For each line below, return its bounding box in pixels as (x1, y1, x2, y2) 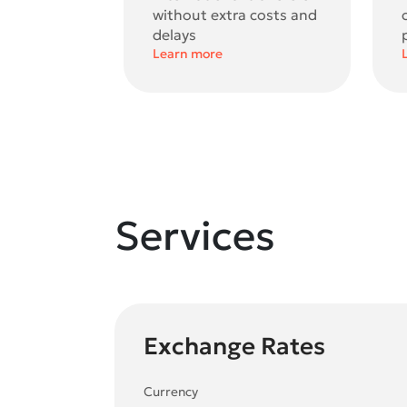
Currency (144, 383, 198, 400)
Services (114, 211, 275, 261)
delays (153, 25, 196, 45)
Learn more (153, 45, 223, 63)
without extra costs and (153, 5, 317, 25)
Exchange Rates (144, 332, 325, 361)
